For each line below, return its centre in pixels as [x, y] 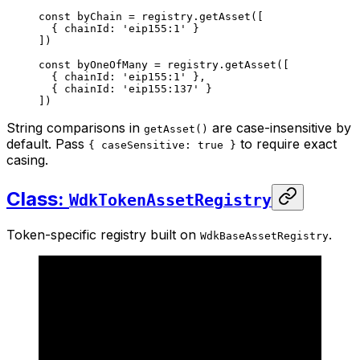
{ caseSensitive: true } [162, 145]
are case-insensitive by [280, 127]
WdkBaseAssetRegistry [264, 235]
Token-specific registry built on [103, 234]
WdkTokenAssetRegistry [170, 200]
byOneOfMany [109, 64]
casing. [27, 160]
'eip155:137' [161, 88]
